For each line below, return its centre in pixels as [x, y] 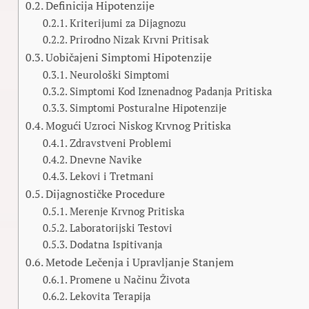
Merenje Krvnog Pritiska [128, 211]
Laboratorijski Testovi [121, 228]
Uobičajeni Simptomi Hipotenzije [128, 57]
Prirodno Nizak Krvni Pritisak [140, 40]
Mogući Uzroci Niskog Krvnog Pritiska [138, 126]
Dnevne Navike [106, 160]
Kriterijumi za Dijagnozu [128, 23]
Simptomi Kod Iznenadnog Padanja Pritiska [171, 91]
